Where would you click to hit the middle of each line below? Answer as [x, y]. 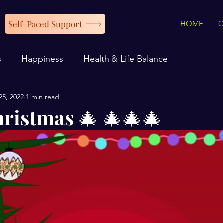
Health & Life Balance [125, 59]
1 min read [43, 97]
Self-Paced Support [45, 24]
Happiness [42, 59]
